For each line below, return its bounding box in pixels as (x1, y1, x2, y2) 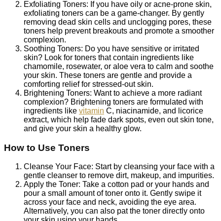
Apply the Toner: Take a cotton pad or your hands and (24, 180, 209, 189)
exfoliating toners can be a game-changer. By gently (24, 8, 204, 17)
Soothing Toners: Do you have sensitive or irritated (24, 44, 199, 53)
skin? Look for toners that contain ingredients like (24, 53, 194, 62)
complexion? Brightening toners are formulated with (24, 97, 203, 106)
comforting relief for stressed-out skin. (24, 79, 153, 88)
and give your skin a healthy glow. (24, 124, 142, 133)
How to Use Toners (4, 142, 90, 153)
